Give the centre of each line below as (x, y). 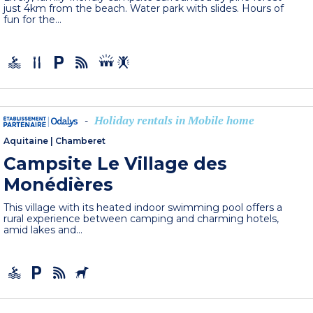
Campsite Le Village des (116, 163)
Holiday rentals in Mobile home (175, 121)
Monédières (59, 184)
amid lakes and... (43, 230)
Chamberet (81, 140)
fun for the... (33, 19)
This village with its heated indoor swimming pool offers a (143, 207)
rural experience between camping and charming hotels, (141, 218)
